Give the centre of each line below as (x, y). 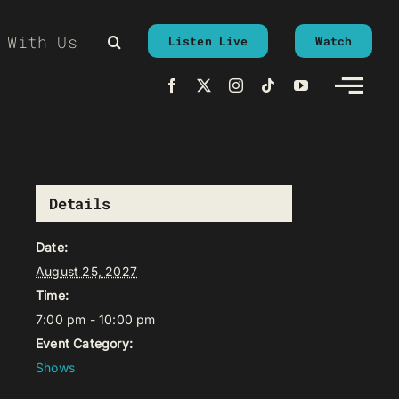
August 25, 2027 (86, 271)
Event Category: (84, 343)
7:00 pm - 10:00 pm (96, 319)
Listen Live (208, 41)
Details (80, 204)
